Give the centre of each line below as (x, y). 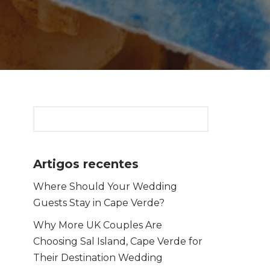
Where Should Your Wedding (105, 187)
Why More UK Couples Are (98, 225)
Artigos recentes (86, 164)
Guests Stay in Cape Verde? (99, 203)
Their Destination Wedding (98, 258)
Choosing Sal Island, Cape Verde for (118, 241)
